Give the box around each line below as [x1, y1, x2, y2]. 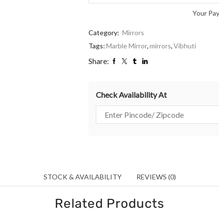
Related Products [55, 196, 164, 211]
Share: [88, 57, 109, 66]
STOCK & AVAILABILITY [43, 173, 122, 181]
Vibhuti [173, 42, 196, 50]
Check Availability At [95, 90, 167, 100]
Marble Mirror [106, 42, 147, 50]
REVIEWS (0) [136, 173, 176, 181]
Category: [88, 28, 121, 37]
